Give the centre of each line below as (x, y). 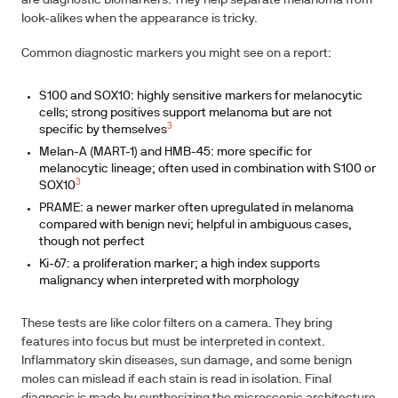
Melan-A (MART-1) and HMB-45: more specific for (175, 152)
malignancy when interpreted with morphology (169, 281)
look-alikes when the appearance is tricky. (139, 19)
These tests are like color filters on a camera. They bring (177, 324)
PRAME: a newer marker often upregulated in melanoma (196, 208)
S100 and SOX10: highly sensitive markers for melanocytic (201, 96)
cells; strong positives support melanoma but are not (186, 113)
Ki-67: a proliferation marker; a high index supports (179, 264)
